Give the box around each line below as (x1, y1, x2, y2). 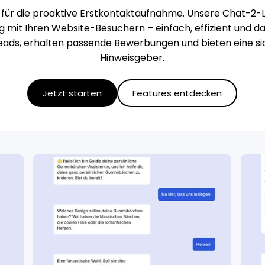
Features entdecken (132, 87, 222, 99)
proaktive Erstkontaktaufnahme (32, 7, 183, 20)
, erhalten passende (19, 36, 114, 50)
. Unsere (182, 7, 222, 20)
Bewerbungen (114, 36, 179, 50)
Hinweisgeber (100, 51, 163, 64)
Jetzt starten (43, 87, 102, 99)
